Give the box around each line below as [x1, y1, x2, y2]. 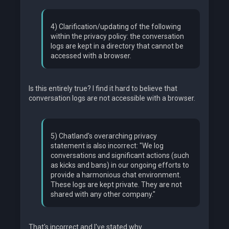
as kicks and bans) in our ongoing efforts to [51, 161, 189, 169]
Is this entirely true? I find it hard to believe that [29, 84, 177, 93]
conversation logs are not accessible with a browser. [29, 94, 195, 102]
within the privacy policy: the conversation [51, 32, 184, 40]
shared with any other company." [51, 190, 155, 198]
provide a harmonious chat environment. [51, 170, 181, 179]
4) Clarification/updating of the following [51, 22, 181, 31]
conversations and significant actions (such [51, 151, 189, 159]
